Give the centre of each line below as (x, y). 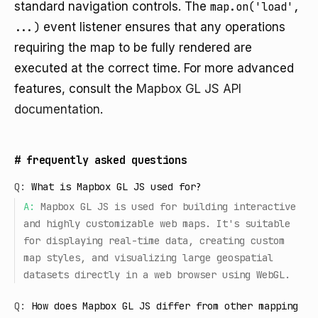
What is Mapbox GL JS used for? (116, 187)
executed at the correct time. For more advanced (154, 68)
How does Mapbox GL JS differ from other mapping (165, 306)
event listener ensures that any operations (163, 27)
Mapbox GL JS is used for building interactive (168, 207)
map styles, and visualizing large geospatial (148, 258)
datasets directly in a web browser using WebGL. (157, 275)
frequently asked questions (107, 160)
